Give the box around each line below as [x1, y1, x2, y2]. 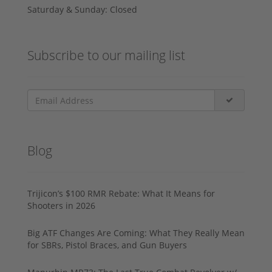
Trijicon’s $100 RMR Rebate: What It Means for [27, 188, 215, 200]
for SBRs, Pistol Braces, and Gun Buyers [27, 239, 187, 251]
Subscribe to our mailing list [27, 47, 185, 64]
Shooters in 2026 [27, 200, 95, 212]
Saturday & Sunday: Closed [27, 4, 137, 16]
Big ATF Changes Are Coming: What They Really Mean [27, 227, 245, 239]
